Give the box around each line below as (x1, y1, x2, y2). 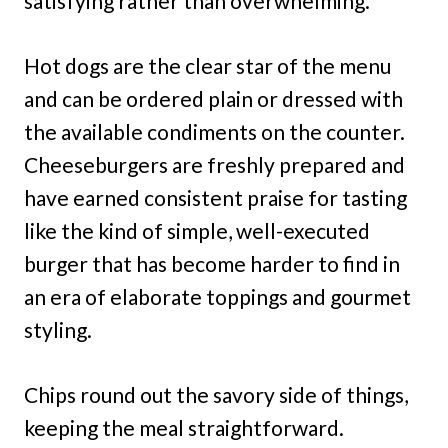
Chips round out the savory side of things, (24, 381, 408, 407)
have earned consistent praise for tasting (24, 184, 407, 210)
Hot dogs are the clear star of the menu (24, 52, 391, 78)
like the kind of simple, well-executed (24, 217, 370, 243)
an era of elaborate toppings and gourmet (24, 283, 411, 309)
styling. (24, 316, 92, 342)
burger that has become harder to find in (24, 250, 400, 276)
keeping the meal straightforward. (24, 414, 344, 440)
